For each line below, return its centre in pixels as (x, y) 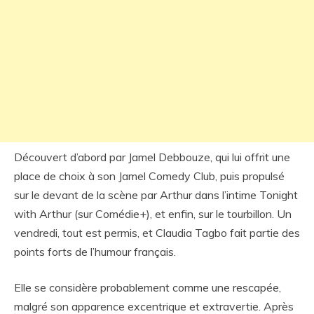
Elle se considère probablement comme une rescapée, (148, 287)
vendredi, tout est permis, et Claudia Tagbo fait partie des (157, 233)
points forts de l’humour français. (95, 252)
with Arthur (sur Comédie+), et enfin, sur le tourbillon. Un (153, 214)
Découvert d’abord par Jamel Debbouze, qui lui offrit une (152, 157)
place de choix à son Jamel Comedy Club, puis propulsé (149, 176)
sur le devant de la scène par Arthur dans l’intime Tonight (156, 195)
